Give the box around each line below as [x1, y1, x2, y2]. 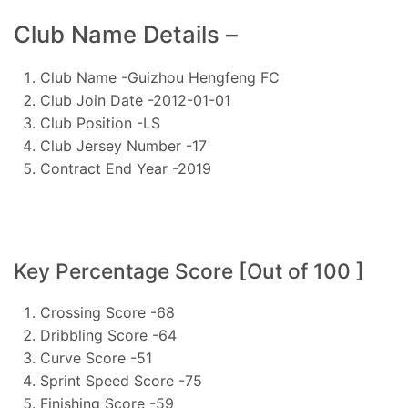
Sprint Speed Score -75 [39, 371, 202, 390]
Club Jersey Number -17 [39, 137, 207, 156]
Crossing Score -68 [39, 302, 175, 321]
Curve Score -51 [39, 348, 152, 367]
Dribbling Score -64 [39, 325, 177, 344]
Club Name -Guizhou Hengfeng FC [39, 68, 280, 87]
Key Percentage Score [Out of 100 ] [14, 258, 364, 284]
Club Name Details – [14, 19, 238, 48]
